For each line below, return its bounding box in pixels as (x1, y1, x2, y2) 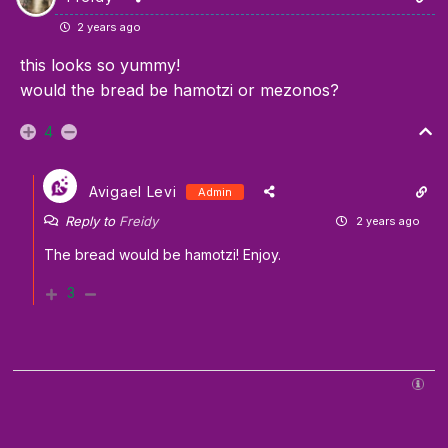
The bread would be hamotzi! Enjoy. (44, 246, 281, 264)
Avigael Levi (89, 183, 177, 201)
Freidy (119, 213, 158, 230)
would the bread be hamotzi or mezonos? (20, 80, 339, 101)
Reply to (65, 213, 119, 230)
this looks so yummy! (20, 55, 180, 76)
